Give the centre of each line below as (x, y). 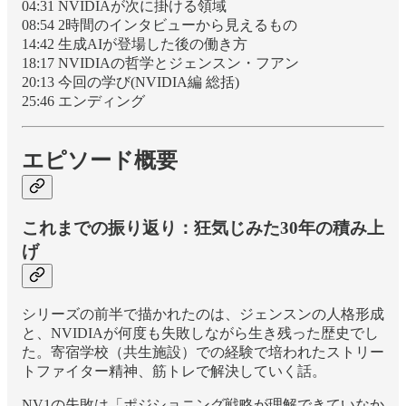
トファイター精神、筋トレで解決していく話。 (174, 372)
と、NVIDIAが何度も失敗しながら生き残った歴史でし (200, 333)
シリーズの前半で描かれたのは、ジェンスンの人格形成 (203, 314)
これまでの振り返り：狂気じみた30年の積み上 (203, 228)
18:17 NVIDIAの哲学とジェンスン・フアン (160, 63)
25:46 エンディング (83, 101)
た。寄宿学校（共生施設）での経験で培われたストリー (203, 353)
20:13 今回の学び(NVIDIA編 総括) (130, 82)
